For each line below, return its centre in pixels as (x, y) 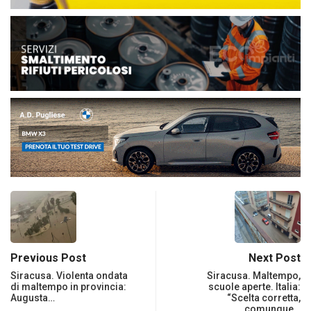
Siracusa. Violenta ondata (69, 276)
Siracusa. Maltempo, (254, 276)
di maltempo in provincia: (68, 287)
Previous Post (48, 258)
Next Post (275, 258)
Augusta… (33, 298)
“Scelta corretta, (264, 298)
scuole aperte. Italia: (254, 287)
